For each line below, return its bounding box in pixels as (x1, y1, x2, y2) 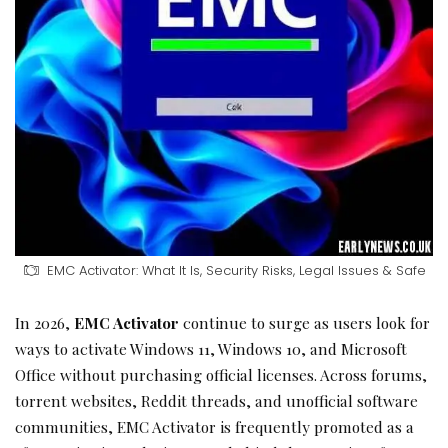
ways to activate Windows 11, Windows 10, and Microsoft (15, 338, 407, 359)
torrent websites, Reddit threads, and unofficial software (15, 390, 418, 411)
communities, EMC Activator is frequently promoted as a (15, 416, 414, 437)
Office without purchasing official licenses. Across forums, (15, 364, 427, 385)
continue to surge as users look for (179, 312, 430, 333)
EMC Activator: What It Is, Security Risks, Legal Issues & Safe (46, 261, 426, 280)
